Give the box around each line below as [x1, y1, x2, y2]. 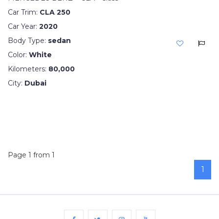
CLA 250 [40, 8, 70, 17]
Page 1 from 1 [8, 151, 55, 159]
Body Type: [8, 36, 48, 45]
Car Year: [8, 22, 39, 31]
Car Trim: [8, 8, 40, 17]
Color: [8, 50, 29, 59]
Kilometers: [8, 65, 48, 73]
